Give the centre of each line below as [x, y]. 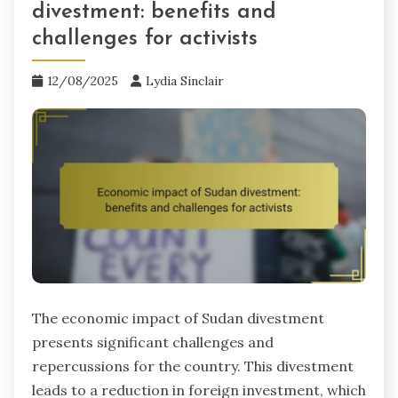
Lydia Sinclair [185, 80]
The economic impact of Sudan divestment [178, 318]
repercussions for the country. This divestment [193, 366]
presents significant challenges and [153, 342]
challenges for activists [145, 39]
